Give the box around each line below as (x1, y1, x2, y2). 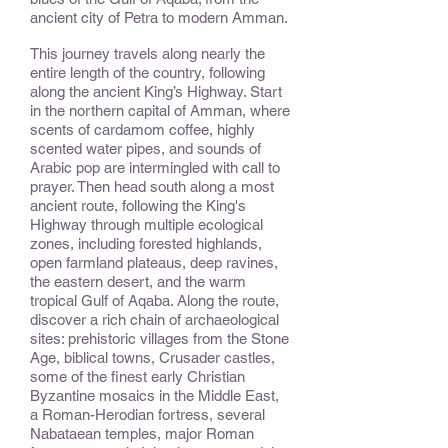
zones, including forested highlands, (30, 235, 262, 252)
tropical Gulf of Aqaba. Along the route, (30, 292, 279, 309)
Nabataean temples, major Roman (30, 425, 254, 442)
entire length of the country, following (30, 64, 265, 81)
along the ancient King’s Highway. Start (30, 83, 282, 100)
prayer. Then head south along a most (30, 178, 274, 195)
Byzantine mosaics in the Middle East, (30, 387, 279, 404)
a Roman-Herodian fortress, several (30, 406, 265, 423)
